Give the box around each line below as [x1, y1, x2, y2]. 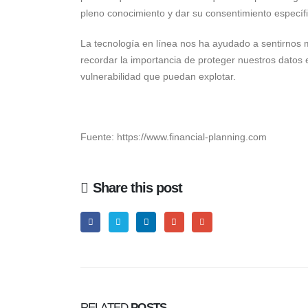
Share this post [93, 179, 183, 195]
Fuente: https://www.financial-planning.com [80, 131, 267, 142]
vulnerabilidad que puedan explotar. [80, 70, 236, 82]
